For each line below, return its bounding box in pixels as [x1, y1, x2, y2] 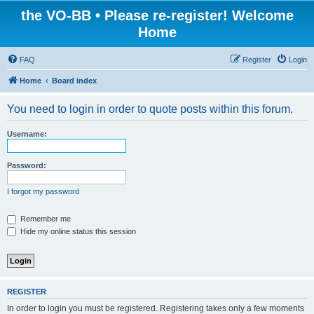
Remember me [18, 214, 71, 223]
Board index [52, 76, 97, 85]
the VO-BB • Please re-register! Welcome [20, 8, 294, 23]
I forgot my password [7, 187, 79, 196]
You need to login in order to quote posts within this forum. [7, 103, 293, 115]
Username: [7, 130, 47, 138]
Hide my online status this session [18, 226, 136, 235]
